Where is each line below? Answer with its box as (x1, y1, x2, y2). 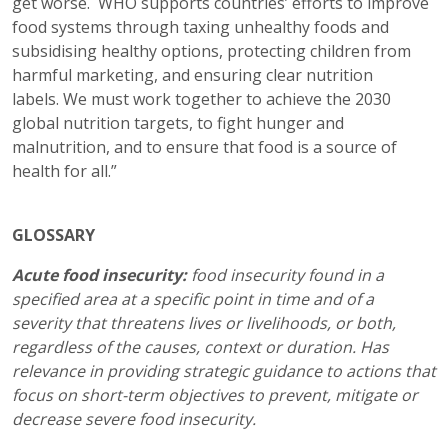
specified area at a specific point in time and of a (12, 288, 374, 310)
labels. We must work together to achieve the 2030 (12, 88, 391, 110)
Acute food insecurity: (12, 264, 187, 286)
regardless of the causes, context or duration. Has (12, 336, 389, 358)
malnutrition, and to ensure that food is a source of (12, 136, 397, 158)
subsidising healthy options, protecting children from (12, 40, 411, 62)
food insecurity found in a (187, 264, 384, 286)
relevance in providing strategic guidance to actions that (12, 360, 436, 382)
